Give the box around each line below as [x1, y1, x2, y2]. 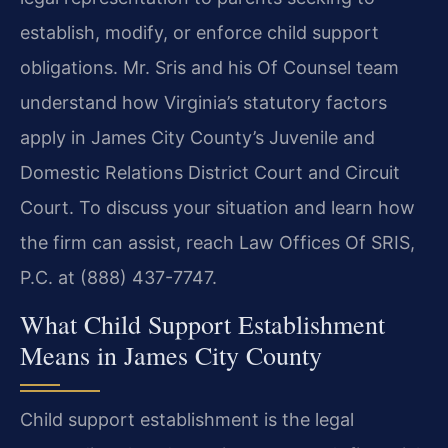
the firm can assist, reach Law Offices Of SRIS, [20, 231, 415, 253]
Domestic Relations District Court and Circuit [20, 161, 400, 183]
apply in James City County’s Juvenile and [20, 126, 375, 148]
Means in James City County [20, 338, 322, 373]
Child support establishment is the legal [20, 409, 354, 431]
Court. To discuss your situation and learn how [20, 196, 415, 218]
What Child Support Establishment [20, 307, 385, 342]
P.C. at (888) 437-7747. [20, 266, 217, 288]
